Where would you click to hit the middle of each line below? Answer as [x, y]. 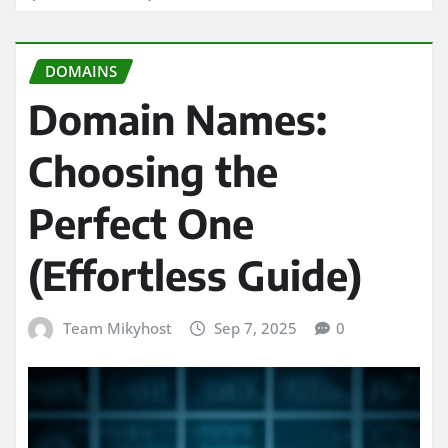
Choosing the [153, 171]
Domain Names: [177, 119]
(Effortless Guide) [195, 275]
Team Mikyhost [117, 328]
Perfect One [141, 223]
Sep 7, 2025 [256, 328]
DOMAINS [81, 70]
